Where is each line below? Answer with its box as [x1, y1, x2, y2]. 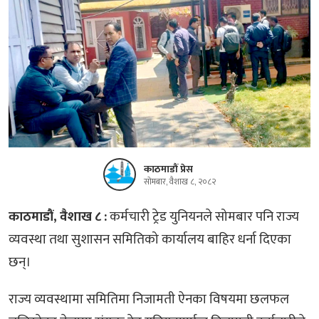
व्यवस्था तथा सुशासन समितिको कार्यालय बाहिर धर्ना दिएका [9, 228, 291, 251]
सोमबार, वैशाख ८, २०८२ [144, 174, 216, 189]
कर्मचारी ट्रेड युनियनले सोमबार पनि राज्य [107, 205, 299, 228]
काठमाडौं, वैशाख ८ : [9, 205, 107, 228]
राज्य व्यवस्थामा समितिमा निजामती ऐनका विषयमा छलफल [9, 288, 289, 310]
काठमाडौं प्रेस [144, 161, 193, 177]
